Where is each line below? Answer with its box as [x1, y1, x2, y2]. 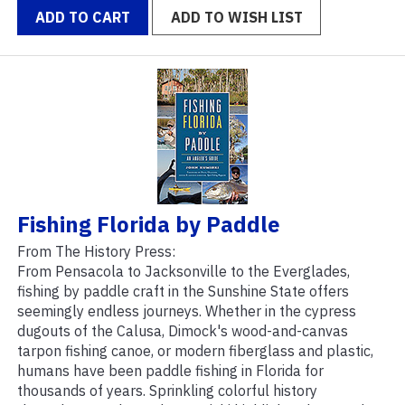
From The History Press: [17, 242, 175, 261]
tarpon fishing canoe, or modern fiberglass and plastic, [17, 342, 373, 361]
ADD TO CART [35, 8, 131, 27]
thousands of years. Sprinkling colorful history [17, 381, 317, 400]
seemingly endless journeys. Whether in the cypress [17, 302, 356, 321]
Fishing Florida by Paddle [17, 210, 280, 240]
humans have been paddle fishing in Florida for [17, 362, 324, 381]
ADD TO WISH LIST [170, 8, 303, 27]
